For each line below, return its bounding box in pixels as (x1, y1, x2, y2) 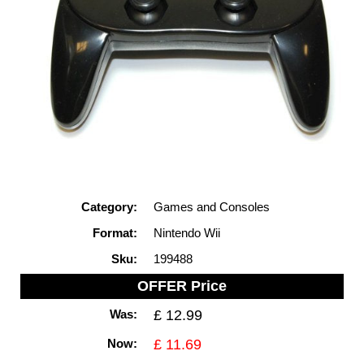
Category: (81, 200, 138, 214)
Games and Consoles (154, 200, 271, 214)
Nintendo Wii (154, 226, 221, 240)
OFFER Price (137, 278, 227, 295)
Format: (93, 226, 138, 240)
